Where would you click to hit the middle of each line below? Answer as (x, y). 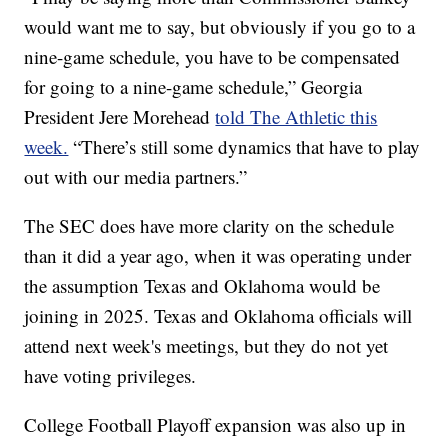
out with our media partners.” (136, 177)
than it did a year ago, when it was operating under (218, 256)
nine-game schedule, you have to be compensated (212, 57)
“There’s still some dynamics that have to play (244, 147)
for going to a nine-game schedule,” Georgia (193, 87)
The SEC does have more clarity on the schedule (209, 226)
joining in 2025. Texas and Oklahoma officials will (218, 316)
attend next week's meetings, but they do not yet (206, 346)
